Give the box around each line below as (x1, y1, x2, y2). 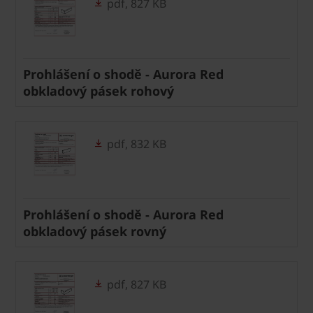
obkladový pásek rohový (23, 82, 174, 99)
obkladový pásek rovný (23, 222, 166, 240)
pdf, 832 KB (104, 136, 166, 152)
